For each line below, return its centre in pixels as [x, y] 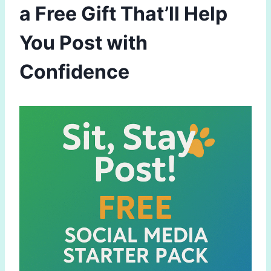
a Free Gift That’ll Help [123, 13]
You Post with [83, 42]
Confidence [74, 71]
